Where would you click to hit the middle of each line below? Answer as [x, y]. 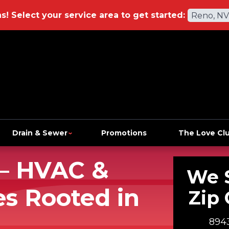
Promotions [124, 133]
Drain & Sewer [40, 133]
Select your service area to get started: [98, 15]
